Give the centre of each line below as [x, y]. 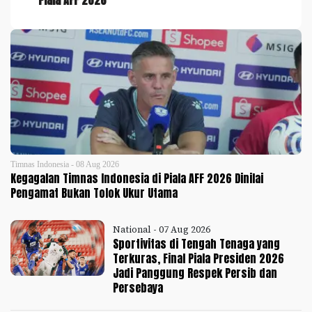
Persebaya [138, 288]
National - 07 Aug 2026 [162, 229]
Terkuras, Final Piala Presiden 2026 [199, 258]
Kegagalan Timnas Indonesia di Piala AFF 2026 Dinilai [137, 178]
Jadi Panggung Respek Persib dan [195, 273]
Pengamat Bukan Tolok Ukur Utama [94, 193]
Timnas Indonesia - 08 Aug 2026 [65, 164]
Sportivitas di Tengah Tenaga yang [197, 244]
